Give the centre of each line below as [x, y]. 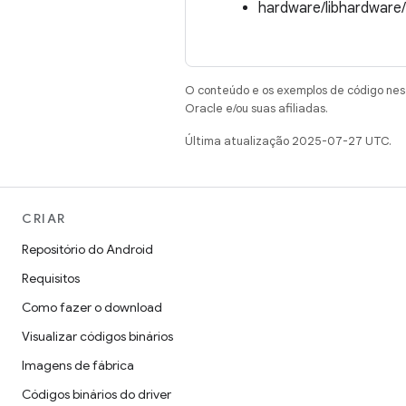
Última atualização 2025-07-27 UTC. [288, 141]
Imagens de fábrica [78, 365]
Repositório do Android [87, 249]
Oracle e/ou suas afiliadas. [256, 108]
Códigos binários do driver [97, 394]
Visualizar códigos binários [97, 336]
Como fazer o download [92, 307]
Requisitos [51, 278]
